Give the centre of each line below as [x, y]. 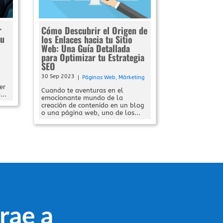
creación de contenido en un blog [93, 105]
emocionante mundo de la [82, 98]
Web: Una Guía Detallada [86, 48]
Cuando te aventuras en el [83, 90]
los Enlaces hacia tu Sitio [87, 39]
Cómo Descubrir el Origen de [95, 30]
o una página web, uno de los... [91, 112]
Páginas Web [99, 77]
